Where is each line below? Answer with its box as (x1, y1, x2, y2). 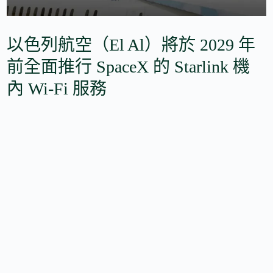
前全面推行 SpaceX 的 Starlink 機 (7, 57, 250, 76)
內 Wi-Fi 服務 (7, 79, 107, 98)
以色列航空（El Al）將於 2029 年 (7, 35, 256, 54)
